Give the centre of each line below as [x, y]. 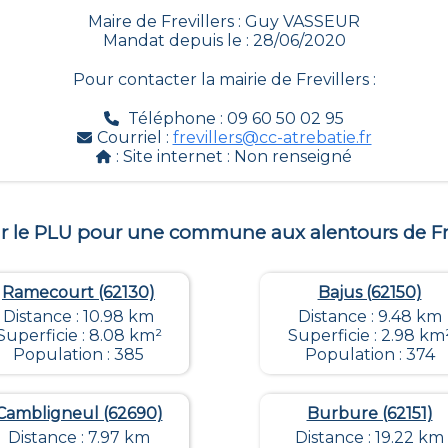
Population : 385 [78, 355]
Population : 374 [369, 355]
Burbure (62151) [369, 414]
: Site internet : [175, 157]
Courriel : [134, 138]
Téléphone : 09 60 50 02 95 [236, 119]
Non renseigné [293, 157]
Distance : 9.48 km [369, 317]
